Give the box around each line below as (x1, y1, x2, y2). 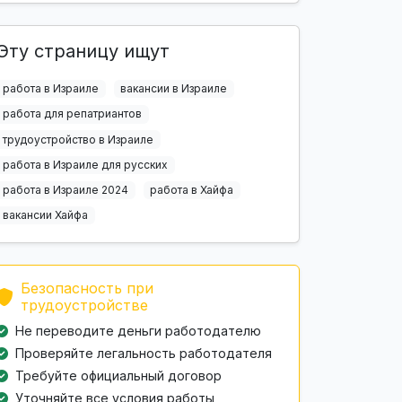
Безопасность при (21, 279, 153, 298)
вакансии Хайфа (2, 208, 88, 223)
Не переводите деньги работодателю (15, 323, 261, 339)
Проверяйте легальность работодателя (15, 345, 272, 362)
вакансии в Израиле (120, 82, 228, 96)
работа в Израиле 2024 (2, 182, 128, 197)
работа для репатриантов (2, 107, 142, 121)
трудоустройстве (21, 296, 148, 315)
